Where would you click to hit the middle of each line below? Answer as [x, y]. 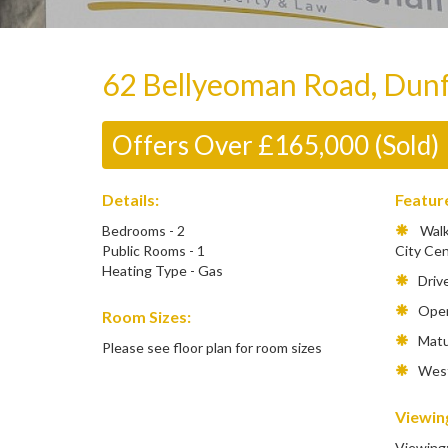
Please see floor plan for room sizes [212, 347]
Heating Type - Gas [162, 270]
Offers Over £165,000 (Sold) [275, 145]
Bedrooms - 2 [143, 230]
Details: [130, 199]
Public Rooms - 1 [153, 250]
